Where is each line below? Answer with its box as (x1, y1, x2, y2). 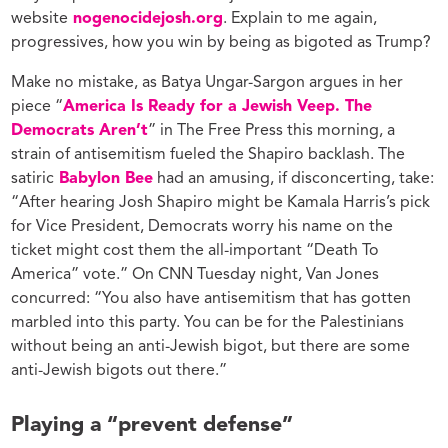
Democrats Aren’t (11, 123, 149, 140)
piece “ (11, 99, 64, 116)
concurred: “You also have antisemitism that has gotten (11, 291, 412, 308)
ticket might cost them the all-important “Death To (11, 243, 380, 260)
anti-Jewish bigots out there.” (11, 363, 228, 380)
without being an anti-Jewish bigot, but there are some (11, 339, 411, 356)
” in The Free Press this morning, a (148, 123, 396, 140)
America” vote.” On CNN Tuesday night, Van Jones (11, 267, 380, 284)
